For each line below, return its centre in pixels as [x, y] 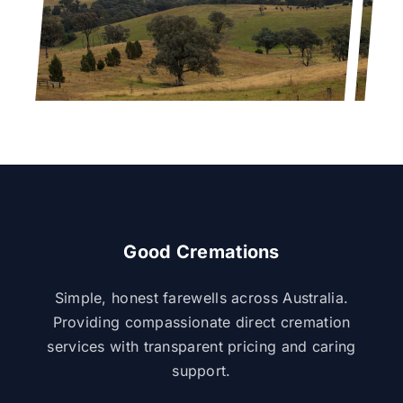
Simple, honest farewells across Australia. [201, 298]
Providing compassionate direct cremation [201, 322]
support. [201, 371]
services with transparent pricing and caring [201, 347]
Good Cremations [201, 252]
